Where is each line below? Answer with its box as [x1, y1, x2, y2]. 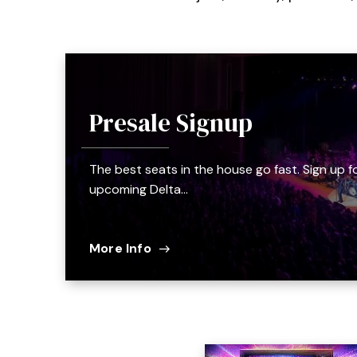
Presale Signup [89, 105, 253, 139]
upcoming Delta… [89, 180, 188, 198]
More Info [89, 239, 151, 257]
